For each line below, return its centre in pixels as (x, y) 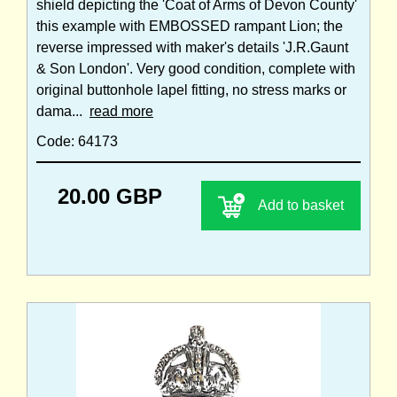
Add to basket (301, 205)
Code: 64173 (77, 141)
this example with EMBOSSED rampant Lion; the (190, 26)
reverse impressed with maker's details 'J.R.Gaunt (192, 47)
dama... (63, 111)
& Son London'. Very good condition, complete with (196, 68)
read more (121, 111)
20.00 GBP (110, 196)
